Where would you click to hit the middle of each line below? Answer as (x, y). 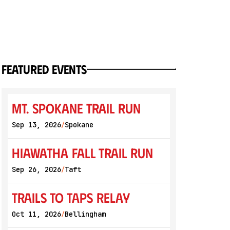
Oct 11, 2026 (36, 214)
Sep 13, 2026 (36, 125)
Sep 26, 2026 (36, 169)
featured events (44, 69)
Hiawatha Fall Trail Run (82, 152)
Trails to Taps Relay (71, 197)
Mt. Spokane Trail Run (76, 108)
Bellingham (85, 214)
